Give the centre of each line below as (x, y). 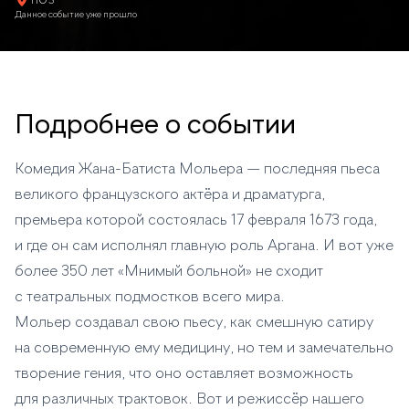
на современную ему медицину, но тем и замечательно (204, 349)
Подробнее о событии (155, 126)
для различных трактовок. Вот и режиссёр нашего (189, 400)
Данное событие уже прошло (76, 15)
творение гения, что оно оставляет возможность (184, 374)
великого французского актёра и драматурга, (170, 195)
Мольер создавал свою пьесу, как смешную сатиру (194, 323)
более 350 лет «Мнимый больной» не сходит (169, 272)
